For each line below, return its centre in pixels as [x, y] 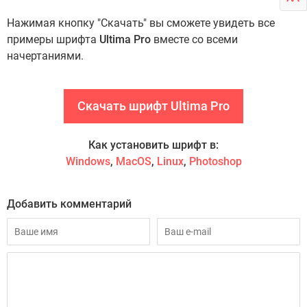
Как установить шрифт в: [153, 145]
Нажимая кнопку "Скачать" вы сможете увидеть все [141, 23]
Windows [88, 161]
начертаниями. [45, 56]
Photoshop [215, 161]
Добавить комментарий [69, 204]
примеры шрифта [53, 39]
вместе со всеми [194, 39]
